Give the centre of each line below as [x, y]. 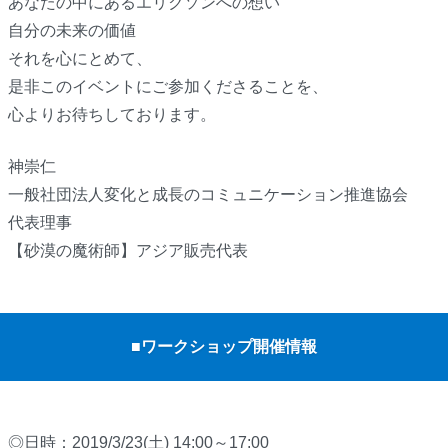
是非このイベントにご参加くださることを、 [167, 87]
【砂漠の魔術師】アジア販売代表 [127, 251]
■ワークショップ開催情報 [224, 347]
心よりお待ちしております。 [111, 115]
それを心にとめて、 [79, 59]
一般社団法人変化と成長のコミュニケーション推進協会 [207, 195]
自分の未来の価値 [71, 31]
